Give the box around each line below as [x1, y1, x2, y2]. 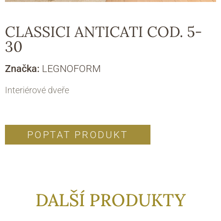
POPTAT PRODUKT [27, 128, 129, 141]
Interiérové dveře [5, 85, 69, 96]
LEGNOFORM [42, 63, 101, 75]
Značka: [5, 63, 42, 75]
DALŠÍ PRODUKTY [35, 188, 186, 211]
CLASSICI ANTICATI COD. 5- [5, 22, 202, 41]
